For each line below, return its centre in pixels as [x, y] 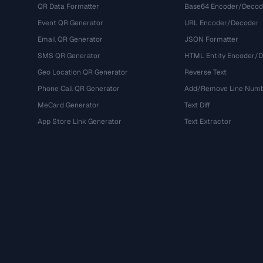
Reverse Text [205, 72]
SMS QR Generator [69, 56]
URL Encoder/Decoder [221, 23]
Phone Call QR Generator [79, 89]
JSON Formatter [211, 39]
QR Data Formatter [68, 6]
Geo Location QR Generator [83, 72]
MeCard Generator [68, 105]
